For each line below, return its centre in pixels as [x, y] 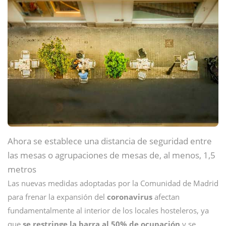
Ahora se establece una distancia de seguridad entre [110, 141]
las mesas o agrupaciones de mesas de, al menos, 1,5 [111, 155]
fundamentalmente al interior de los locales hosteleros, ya [108, 210]
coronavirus [131, 197]
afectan [167, 197]
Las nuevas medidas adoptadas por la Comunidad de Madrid [113, 183]
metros [22, 169]
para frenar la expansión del [57, 197]
